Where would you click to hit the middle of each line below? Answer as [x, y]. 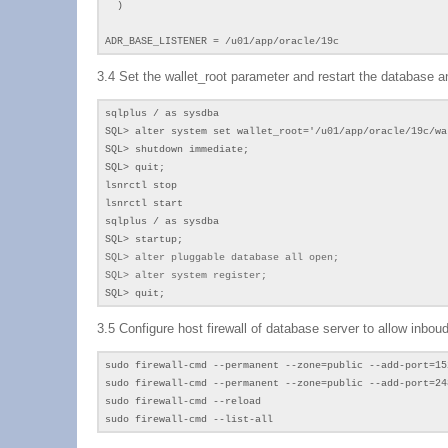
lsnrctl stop [141, 185]
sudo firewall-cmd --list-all [189, 419]
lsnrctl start [144, 203]
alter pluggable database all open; [237, 257]
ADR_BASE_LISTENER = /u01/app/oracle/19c [222, 41]
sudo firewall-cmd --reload [183, 401]
